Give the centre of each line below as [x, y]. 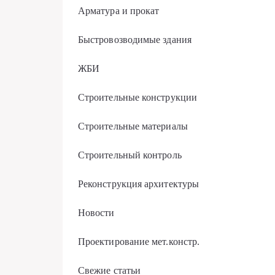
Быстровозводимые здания [135, 40]
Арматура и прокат [119, 11]
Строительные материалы [133, 126]
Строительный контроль [130, 155]
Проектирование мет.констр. [139, 242]
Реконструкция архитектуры [138, 184]
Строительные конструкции [137, 97]
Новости [96, 213]
